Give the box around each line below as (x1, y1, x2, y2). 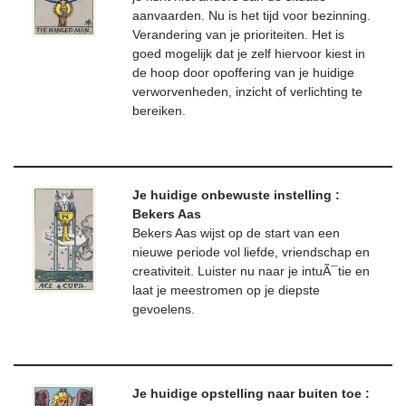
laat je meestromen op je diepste (132, 284, 320, 297)
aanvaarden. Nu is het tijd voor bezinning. (132, 9, 371, 23)
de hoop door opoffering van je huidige (132, 66, 354, 80)
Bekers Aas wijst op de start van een (132, 227, 340, 240)
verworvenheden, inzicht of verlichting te (132, 85, 362, 99)
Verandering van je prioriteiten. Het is (132, 28, 344, 42)
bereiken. (132, 104, 186, 118)
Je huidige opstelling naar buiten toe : (132, 387, 370, 401)
